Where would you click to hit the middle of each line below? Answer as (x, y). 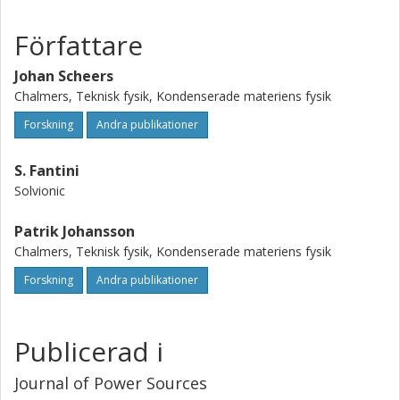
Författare (79, 45)
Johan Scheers (64, 76)
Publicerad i (89, 351)
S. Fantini (47, 171)
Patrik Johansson (75, 231)
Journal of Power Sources (111, 383)
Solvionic (40, 191)
